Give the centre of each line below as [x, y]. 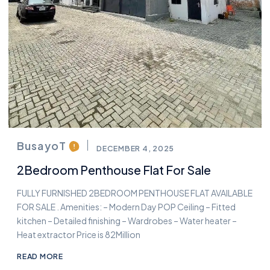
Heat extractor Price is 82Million [79, 235]
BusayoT [42, 145]
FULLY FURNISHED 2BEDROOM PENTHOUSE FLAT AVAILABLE [135, 193]
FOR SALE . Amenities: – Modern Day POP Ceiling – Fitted [126, 207]
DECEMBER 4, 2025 [135, 148]
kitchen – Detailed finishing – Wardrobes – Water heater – [127, 221]
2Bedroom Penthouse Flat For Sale [114, 170]
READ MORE [40, 256]
